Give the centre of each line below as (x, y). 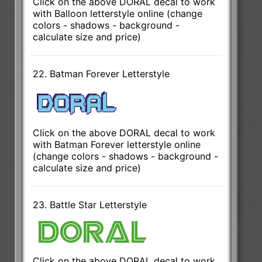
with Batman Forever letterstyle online (117, 144)
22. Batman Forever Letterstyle (101, 73)
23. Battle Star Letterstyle (90, 204)
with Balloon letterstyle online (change (118, 13)
